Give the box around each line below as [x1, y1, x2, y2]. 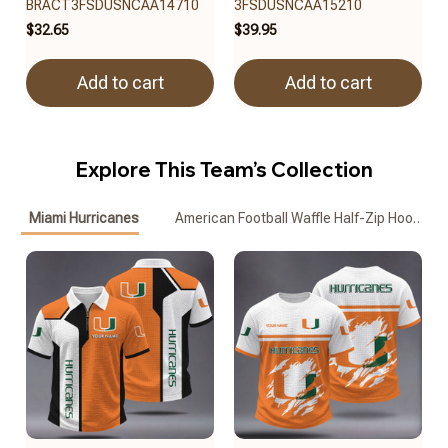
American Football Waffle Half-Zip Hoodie [174, 210, 432, 227]
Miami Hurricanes [29, 210, 139, 227]
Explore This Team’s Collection [75, 156, 373, 182]
